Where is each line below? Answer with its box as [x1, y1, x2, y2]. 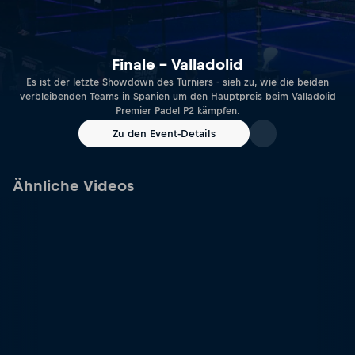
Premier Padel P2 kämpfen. [115, 105, 240, 117]
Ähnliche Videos [13, 177, 134, 194]
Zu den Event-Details [113, 128, 216, 139]
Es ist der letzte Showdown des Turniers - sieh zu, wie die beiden [26, 77, 329, 89]
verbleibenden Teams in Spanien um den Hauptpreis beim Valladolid [19, 91, 336, 103]
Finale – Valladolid [112, 56, 243, 74]
